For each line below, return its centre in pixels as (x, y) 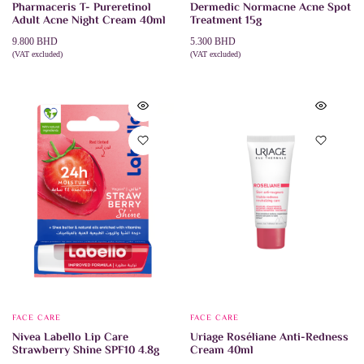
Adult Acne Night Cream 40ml (89, 22)
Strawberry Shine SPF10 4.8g (86, 351)
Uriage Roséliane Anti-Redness (269, 338)
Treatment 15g (226, 22)
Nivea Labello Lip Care (70, 338)
